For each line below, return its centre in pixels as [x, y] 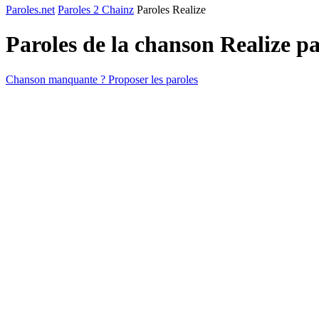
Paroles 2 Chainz [96, 10]
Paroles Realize [171, 10]
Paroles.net [30, 10]
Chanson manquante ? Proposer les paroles [102, 79]
